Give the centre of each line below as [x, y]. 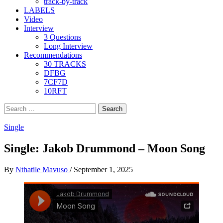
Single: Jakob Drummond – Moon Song [105, 148]
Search [14, 107]
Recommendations [53, 55]
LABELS [39, 10]
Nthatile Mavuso [43, 169]
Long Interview [68, 46]
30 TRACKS [65, 64]
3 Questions [62, 37]
